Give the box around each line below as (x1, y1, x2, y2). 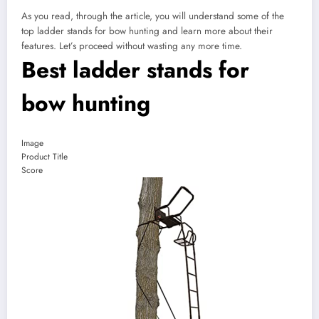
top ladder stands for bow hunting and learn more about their (21, 24, 273, 38)
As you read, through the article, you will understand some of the (21, 9, 284, 23)
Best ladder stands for (21, 53, 249, 87)
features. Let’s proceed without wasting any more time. (21, 39, 242, 53)
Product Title (21, 150, 68, 163)
